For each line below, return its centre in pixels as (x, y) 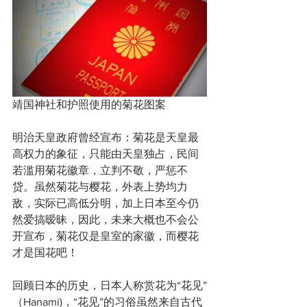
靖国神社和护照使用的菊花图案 (89, 104)
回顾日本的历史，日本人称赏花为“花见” (110, 285)
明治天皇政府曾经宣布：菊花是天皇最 (106, 137)
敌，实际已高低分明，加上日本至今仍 (106, 203)
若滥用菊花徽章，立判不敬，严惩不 (100, 170)
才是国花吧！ (45, 252)
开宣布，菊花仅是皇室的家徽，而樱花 (106, 236)
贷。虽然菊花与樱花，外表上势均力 (100, 186)
